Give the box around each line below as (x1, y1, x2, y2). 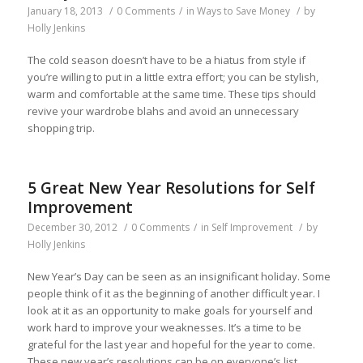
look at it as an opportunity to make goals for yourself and (27, 302, 313, 318)
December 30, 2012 (27, 220, 117, 234)
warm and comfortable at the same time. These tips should (27, 86, 316, 101)
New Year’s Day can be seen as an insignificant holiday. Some (27, 268, 331, 284)
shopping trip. (27, 120, 95, 135)
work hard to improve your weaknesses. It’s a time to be (27, 319, 301, 335)
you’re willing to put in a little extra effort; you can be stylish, (27, 69, 318, 84)
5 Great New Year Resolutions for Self (27, 177, 315, 199)
